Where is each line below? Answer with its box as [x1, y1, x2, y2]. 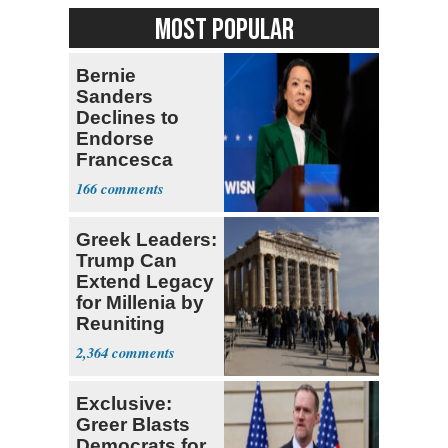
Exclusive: [76, 392, 172, 414]
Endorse [76, 127, 154, 149]
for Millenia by [76, 291, 204, 313]
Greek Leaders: [76, 228, 217, 250]
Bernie [76, 64, 136, 86]
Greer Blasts [76, 413, 190, 435]
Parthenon [76, 333, 172, 355]
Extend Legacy [76, 270, 214, 292]
